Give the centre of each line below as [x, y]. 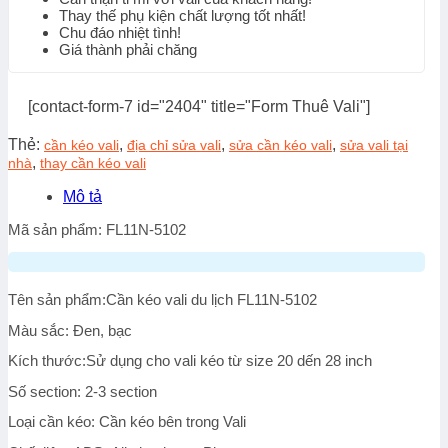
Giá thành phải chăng [128, 49]
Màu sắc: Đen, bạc [70, 330]
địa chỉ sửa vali [174, 144]
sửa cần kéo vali [280, 144]
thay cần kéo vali [93, 162]
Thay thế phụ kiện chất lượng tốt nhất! [182, 15]
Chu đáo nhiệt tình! [120, 32]
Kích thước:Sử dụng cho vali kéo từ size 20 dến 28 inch [190, 361]
